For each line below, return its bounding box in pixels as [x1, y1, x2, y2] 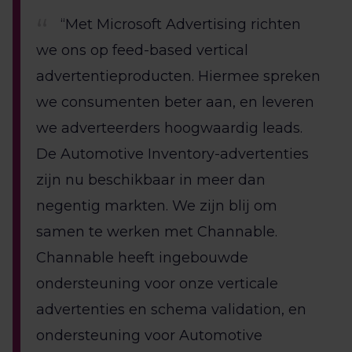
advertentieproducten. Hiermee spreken [36, 68, 321, 86]
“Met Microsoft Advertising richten [60, 16, 301, 34]
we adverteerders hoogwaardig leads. [36, 119, 302, 137]
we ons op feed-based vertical [36, 42, 248, 60]
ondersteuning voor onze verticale [36, 275, 278, 293]
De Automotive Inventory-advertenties [36, 145, 309, 163]
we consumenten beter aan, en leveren [36, 93, 314, 112]
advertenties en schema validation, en [36, 301, 306, 319]
